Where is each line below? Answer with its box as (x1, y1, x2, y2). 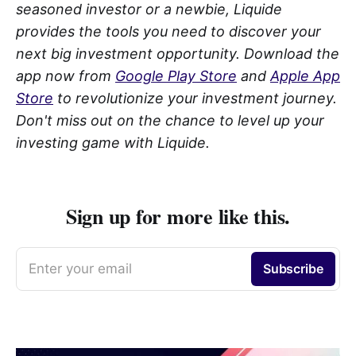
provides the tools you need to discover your (16, 22, 321, 40)
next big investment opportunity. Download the (16, 44, 339, 62)
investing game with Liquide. (16, 133, 210, 151)
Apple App (270, 67, 340, 84)
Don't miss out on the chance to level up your (16, 111, 324, 129)
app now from (16, 67, 115, 84)
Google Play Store (115, 67, 237, 84)
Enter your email (29, 260, 132, 277)
